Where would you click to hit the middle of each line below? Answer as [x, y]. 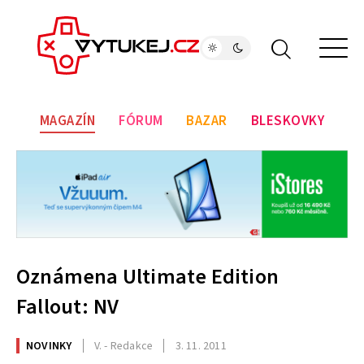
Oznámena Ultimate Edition [148, 277]
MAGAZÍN [67, 121]
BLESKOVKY [288, 121]
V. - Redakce [123, 346]
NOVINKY [49, 346]
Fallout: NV [68, 307]
